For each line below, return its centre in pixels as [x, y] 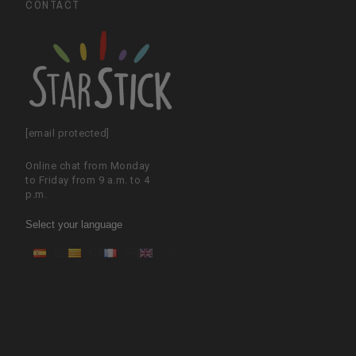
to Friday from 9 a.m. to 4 [88, 180]
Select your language [74, 225]
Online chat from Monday [88, 165]
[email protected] [68, 133]
